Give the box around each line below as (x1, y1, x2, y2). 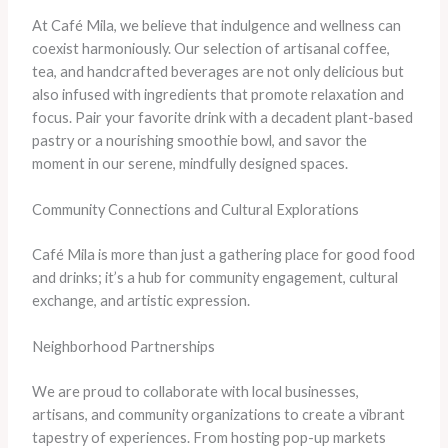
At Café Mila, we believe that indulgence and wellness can (31, 16, 401, 34)
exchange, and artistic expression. (31, 291, 250, 309)
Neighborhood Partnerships (31, 338, 215, 356)
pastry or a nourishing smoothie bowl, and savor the (31, 131, 367, 149)
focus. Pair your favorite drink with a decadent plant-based (31, 108, 413, 126)
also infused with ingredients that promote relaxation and (31, 85, 404, 103)
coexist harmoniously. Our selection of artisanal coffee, (31, 39, 390, 57)
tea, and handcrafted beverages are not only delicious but (31, 62, 404, 80)
